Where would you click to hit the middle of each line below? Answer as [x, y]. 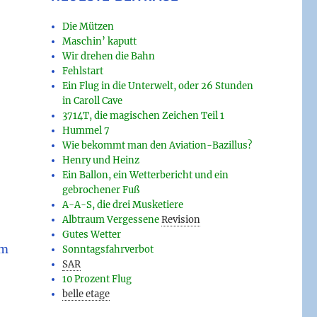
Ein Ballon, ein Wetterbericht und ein [146, 175]
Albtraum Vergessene [111, 220]
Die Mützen [88, 27]
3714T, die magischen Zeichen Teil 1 [144, 116]
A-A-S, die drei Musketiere [123, 205]
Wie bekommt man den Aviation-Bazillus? [157, 146]
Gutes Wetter [92, 235]
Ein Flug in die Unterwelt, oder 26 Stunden [158, 86]
